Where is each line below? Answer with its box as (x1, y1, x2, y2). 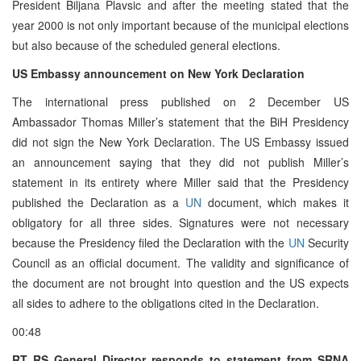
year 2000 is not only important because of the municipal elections (12, 16, 349, 33)
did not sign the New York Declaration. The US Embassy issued (12, 133, 349, 150)
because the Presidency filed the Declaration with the (12, 234, 288, 251)
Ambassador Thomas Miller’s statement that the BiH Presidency (12, 113, 349, 130)
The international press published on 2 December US (12, 93, 349, 110)
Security (304, 234, 350, 251)
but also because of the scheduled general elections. (12, 36, 280, 53)
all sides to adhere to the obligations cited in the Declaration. (12, 294, 319, 311)
